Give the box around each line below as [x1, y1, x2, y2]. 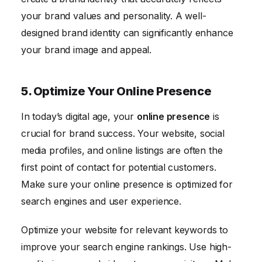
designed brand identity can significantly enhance [21, 26, 233, 39]
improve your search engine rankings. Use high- [21, 241, 232, 253]
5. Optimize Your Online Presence [21, 84, 212, 98]
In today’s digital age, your [21, 110, 137, 122]
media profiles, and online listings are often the [21, 144, 223, 156]
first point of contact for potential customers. [21, 161, 216, 173]
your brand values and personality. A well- [21, 9, 206, 22]
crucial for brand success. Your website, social [21, 127, 225, 139]
